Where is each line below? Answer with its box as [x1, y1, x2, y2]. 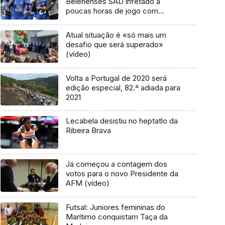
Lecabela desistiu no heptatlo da [65, 116, 178, 126]
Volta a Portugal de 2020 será [65, 73, 167, 83]
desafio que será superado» [65, 40, 163, 50]
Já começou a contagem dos [65, 159, 167, 169]
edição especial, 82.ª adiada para [65, 82, 180, 92]
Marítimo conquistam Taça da [65, 211, 168, 221]
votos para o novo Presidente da [65, 169, 178, 179]
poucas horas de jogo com [65, 6, 158, 16]
